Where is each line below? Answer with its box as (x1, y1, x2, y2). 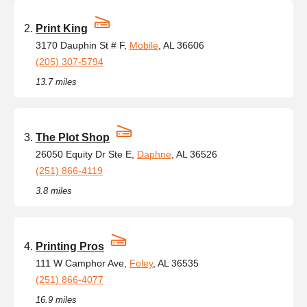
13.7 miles (36, 76, 77, 87)
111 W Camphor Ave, (36, 257, 130, 269)
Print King (36, 22, 88, 34)
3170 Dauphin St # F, (36, 39, 130, 51)
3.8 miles (36, 185, 72, 196)
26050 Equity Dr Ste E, (36, 148, 137, 160)
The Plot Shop (36, 131, 110, 143)
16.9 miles (36, 294, 77, 305)
